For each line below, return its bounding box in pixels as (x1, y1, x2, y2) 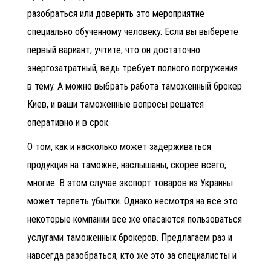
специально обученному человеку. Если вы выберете (27, 25, 238, 38)
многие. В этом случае (27, 177, 119, 189)
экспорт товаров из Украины (119, 177, 233, 189)
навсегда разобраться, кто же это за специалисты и (27, 249, 237, 261)
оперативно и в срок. (27, 116, 113, 128)
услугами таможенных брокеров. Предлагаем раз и (27, 231, 232, 243)
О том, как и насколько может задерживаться (27, 140, 211, 152)
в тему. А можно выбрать (27, 80, 131, 92)
